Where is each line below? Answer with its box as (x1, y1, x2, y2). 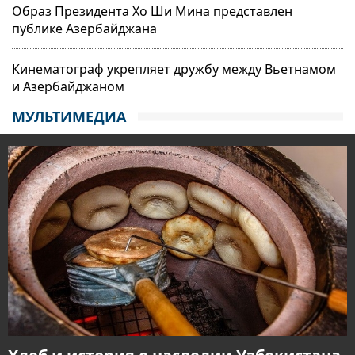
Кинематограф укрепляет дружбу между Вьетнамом (12, 59, 336, 78)
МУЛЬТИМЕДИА (12, 106, 126, 126)
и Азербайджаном (12, 77, 124, 95)
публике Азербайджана (12, 19, 157, 37)
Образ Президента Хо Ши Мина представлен (12, 2, 292, 20)
